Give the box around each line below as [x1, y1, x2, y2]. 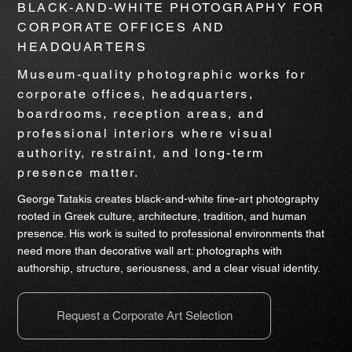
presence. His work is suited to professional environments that [17, 226, 325, 240]
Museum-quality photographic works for [17, 66, 306, 82]
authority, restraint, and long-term [17, 145, 265, 160]
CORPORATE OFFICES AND [17, 19, 225, 35]
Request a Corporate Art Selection [56, 308, 233, 322]
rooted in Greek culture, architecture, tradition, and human [17, 209, 307, 222]
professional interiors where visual [17, 125, 274, 141]
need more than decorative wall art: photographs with [17, 244, 283, 257]
